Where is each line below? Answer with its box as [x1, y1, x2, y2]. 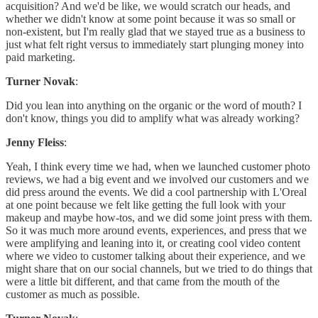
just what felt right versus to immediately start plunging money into [6, 38, 304, 51]
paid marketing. [6, 51, 75, 64]
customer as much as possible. [6, 288, 140, 301]
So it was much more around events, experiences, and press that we [6, 224, 307, 237]
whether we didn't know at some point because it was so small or [6, 13, 295, 26]
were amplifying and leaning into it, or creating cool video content [6, 237, 300, 250]
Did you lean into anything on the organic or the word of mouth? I [6, 99, 302, 112]
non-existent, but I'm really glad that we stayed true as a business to [6, 26, 305, 38]
